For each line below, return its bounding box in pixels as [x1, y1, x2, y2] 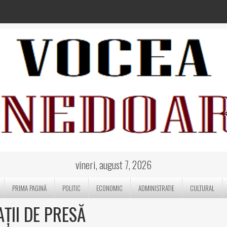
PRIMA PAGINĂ [12, 183, 47, 193]
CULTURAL [190, 183, 215, 193]
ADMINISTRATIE [138, 183, 175, 193]
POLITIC [62, 183, 81, 193]
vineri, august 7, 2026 [75, 157, 152, 172]
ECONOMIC [96, 183, 123, 193]
